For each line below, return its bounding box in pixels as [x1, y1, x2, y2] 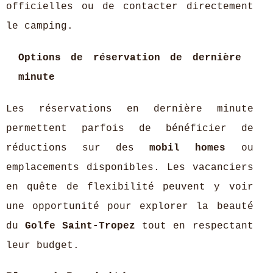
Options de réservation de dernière [18, 52, 241, 63]
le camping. [6, 21, 73, 32]
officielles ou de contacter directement [6, 1, 253, 12]
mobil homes [149, 143, 226, 154]
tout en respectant [135, 221, 253, 232]
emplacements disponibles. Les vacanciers [6, 162, 253, 173]
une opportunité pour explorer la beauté [6, 201, 253, 212]
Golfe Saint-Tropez [25, 221, 136, 232]
